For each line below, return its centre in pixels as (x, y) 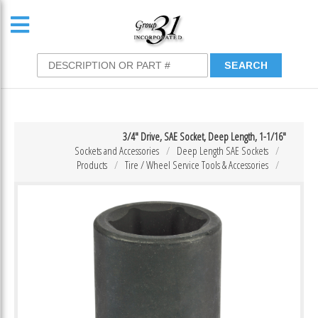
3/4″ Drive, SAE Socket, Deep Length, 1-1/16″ (204, 136)
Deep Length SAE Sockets (223, 150)
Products (92, 165)
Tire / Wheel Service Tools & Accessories (197, 165)
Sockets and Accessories (117, 150)
